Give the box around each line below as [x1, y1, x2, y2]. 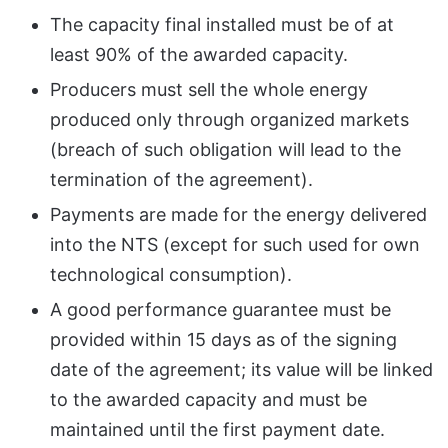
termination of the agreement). [50, 168, 313, 190]
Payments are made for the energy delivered [50, 203, 427, 225]
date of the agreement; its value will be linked [50, 358, 433, 380]
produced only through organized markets [50, 108, 409, 130]
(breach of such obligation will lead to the [50, 138, 401, 160]
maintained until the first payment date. [50, 418, 385, 440]
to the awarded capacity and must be [50, 388, 367, 410]
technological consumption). [50, 263, 292, 285]
